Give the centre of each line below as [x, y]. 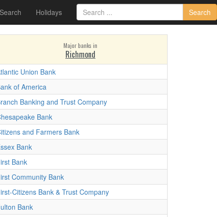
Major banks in [80, 45]
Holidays [49, 12]
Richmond [80, 54]
